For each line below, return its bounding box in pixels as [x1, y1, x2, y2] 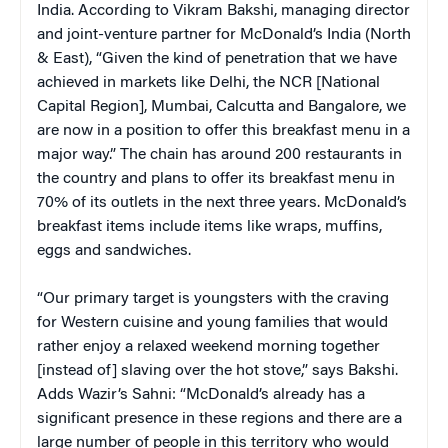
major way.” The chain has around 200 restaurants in [37, 146, 402, 163]
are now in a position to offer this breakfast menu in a [37, 122, 410, 139]
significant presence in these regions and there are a [37, 410, 402, 427]
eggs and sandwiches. [37, 242, 191, 259]
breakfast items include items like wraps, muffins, [37, 218, 382, 235]
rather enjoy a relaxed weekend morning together [37, 338, 380, 355]
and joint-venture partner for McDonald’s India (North [37, 26, 411, 43]
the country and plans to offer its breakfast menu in [37, 170, 395, 187]
